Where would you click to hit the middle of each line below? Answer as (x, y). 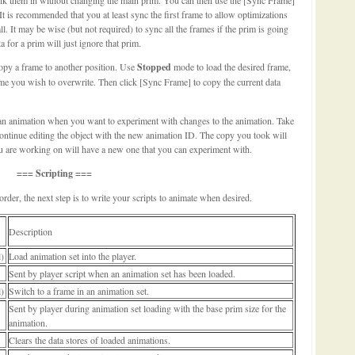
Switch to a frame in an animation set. (79, 290)
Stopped (154, 67)
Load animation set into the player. (73, 256)
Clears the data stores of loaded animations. (90, 340)
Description (31, 231)
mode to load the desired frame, (231, 66)
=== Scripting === (54, 173)
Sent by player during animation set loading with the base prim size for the (147, 308)
